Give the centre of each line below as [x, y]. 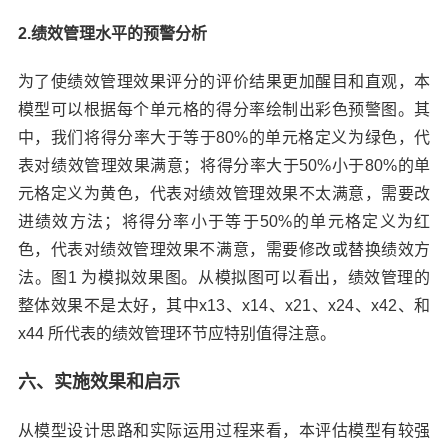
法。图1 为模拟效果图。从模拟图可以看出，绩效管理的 [224, 277]
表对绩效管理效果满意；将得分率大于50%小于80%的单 [224, 165]
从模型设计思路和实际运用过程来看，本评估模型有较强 [224, 430]
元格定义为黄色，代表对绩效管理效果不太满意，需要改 [224, 193]
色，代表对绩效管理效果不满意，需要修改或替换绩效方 [224, 249]
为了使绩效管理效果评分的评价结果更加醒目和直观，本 [224, 81]
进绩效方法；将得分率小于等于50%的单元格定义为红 [224, 221]
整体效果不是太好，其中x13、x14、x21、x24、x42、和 [224, 305]
